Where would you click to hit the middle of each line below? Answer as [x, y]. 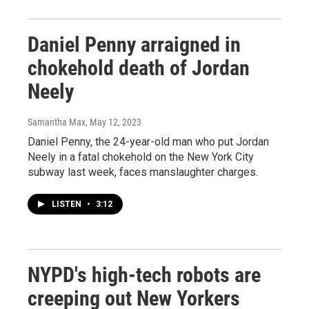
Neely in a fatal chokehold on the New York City [141, 157]
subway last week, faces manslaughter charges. [143, 172]
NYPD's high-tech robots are [144, 275]
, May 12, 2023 [113, 122]
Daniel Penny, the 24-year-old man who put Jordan [148, 142]
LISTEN [68, 204]
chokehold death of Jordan [139, 68]
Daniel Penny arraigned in [134, 44]
